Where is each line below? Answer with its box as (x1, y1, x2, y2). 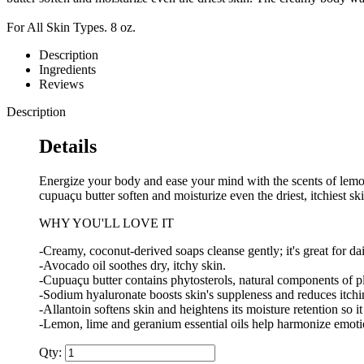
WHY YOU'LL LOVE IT (39, 216, 174, 231)
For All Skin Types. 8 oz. (6, 20, 136, 35)
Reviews (39, 77, 84, 92)
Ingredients (39, 63, 96, 77)
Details (39, 136, 97, 158)
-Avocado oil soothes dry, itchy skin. (39, 258, 226, 273)
